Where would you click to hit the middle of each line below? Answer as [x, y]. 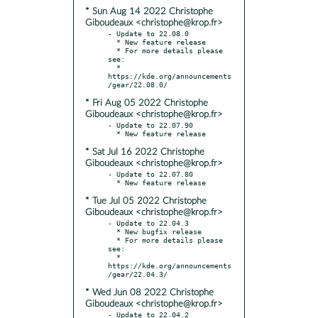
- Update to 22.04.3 [148, 223]
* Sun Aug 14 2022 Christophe [149, 11]
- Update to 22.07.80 [150, 174]
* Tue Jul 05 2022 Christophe [146, 201]
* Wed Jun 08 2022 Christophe [149, 292]
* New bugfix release [112, 231]
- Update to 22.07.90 [150, 125]
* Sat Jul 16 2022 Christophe [145, 152]
